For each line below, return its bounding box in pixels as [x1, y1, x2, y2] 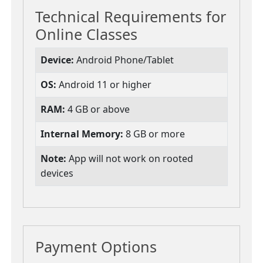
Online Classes [35, 24, 137, 45]
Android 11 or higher [56, 78, 151, 92]
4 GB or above [65, 103, 130, 116]
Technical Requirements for [35, 6, 226, 27]
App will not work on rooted [66, 152, 193, 166]
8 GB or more [123, 127, 185, 141]
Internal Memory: [41, 127, 123, 141]
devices [41, 167, 73, 180]
